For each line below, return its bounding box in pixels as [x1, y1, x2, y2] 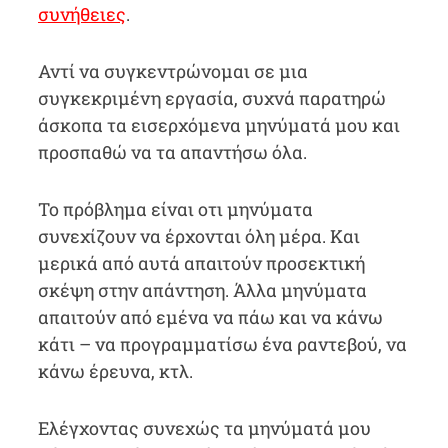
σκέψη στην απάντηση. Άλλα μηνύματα [37, 278, 367, 302]
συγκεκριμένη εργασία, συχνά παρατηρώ [37, 86, 386, 110]
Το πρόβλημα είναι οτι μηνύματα [37, 197, 313, 221]
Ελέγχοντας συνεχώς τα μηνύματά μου [37, 416, 371, 440]
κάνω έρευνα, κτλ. [37, 359, 193, 383]
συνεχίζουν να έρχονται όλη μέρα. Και [37, 224, 360, 248]
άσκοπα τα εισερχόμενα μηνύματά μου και [37, 113, 400, 137]
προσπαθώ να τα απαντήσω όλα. [37, 140, 307, 164]
